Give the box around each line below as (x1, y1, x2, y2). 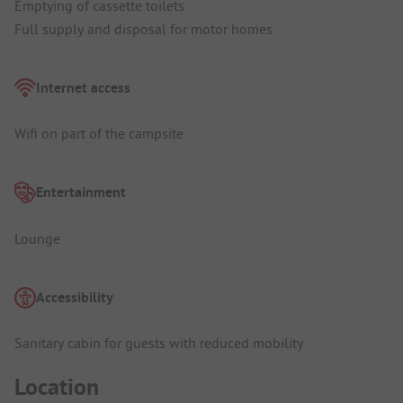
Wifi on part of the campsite (14, 124, 184, 143)
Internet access (36, 77, 130, 97)
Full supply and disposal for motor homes (14, 19, 273, 38)
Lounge (14, 228, 60, 247)
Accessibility (36, 287, 113, 307)
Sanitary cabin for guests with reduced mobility (14, 334, 303, 353)
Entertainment (36, 183, 126, 202)
